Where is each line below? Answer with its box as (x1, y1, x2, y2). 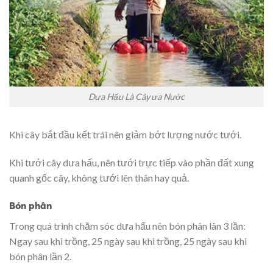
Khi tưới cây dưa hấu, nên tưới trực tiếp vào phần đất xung (9, 156, 254, 168)
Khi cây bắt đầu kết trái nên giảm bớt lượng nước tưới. (9, 129, 241, 141)
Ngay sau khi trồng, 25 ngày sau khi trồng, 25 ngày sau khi (9, 235, 247, 247)
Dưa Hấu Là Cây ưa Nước (88, 91, 185, 102)
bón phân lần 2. (9, 250, 71, 262)
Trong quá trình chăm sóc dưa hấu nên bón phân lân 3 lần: (9, 219, 246, 232)
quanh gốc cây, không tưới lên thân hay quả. (9, 171, 189, 183)
